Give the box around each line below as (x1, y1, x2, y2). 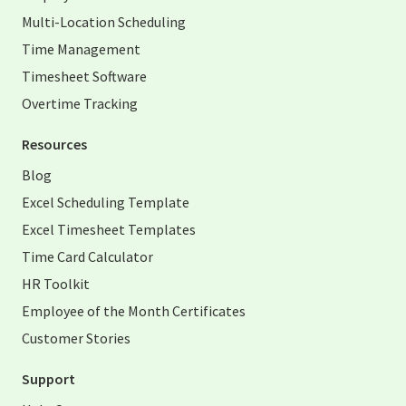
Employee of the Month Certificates (22, 302, 246, 321)
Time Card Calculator (22, 247, 153, 266)
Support (22, 370, 75, 389)
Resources (22, 135, 87, 154)
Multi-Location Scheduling (22, 13, 186, 32)
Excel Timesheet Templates (22, 220, 196, 239)
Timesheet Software (22, 67, 147, 86)
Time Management (22, 40, 140, 59)
